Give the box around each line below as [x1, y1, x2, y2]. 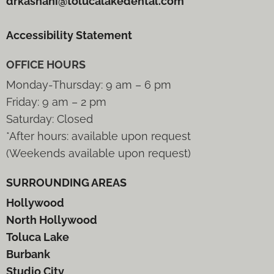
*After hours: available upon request [6, 130, 191, 143]
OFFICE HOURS [6, 58, 86, 72]
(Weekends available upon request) [6, 147, 191, 160]
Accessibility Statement [6, 29, 132, 42]
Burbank [6, 248, 50, 261]
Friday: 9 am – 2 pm [6, 95, 106, 109]
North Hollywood [6, 213, 97, 227]
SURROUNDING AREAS [6, 176, 127, 190]
